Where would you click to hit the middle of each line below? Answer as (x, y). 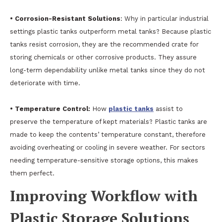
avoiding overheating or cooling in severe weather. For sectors (108, 147)
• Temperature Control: (50, 109)
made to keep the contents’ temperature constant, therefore (108, 135)
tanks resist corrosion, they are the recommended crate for (104, 44)
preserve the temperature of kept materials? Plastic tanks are (109, 122)
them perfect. (32, 173)
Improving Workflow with (104, 196)
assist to (168, 109)
